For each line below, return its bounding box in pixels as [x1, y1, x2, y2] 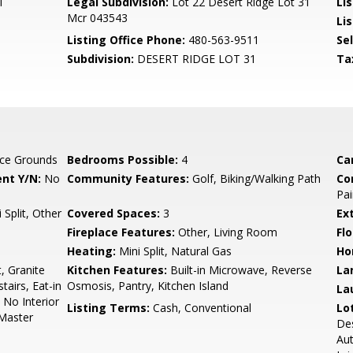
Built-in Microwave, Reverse [167, 262, 313, 277]
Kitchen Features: [67, 262, 168, 277]
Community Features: [67, 171, 190, 186]
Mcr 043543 [67, 10, 128, 25]
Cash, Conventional [150, 300, 252, 315]
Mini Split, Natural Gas [116, 243, 232, 258]
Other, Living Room [175, 225, 278, 240]
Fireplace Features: [67, 225, 176, 240]
